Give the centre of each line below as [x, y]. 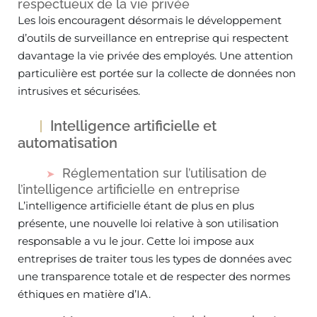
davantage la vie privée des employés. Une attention [155, 56]
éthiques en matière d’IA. [84, 294]
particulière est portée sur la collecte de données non [157, 73]
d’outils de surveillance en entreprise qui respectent [153, 38]
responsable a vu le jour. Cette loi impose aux [136, 241]
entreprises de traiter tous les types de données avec [155, 259]
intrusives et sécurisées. [79, 91]
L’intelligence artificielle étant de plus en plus [136, 206]
